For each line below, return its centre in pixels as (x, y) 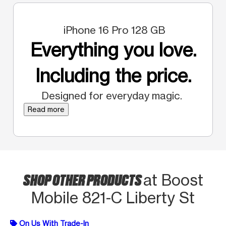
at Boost (173, 180)
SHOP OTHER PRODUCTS (83, 179)
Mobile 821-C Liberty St (113, 197)
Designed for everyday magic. (113, 95)
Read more (46, 109)
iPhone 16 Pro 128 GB (113, 30)
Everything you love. (113, 50)
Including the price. (113, 75)
